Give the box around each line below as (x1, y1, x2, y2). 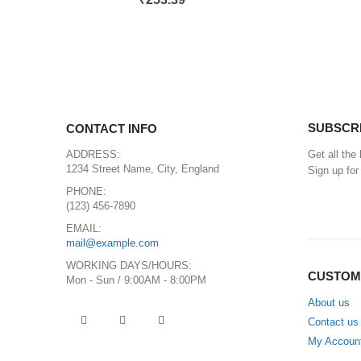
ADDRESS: (66, 148, 120, 160)
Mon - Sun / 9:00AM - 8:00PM (66, 274, 206, 286)
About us (308, 297, 350, 309)
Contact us (308, 316, 359, 328)
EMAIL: (66, 222, 102, 234)
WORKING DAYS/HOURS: (66, 259, 192, 272)
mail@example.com (66, 237, 159, 249)
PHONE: (66, 185, 106, 197)
